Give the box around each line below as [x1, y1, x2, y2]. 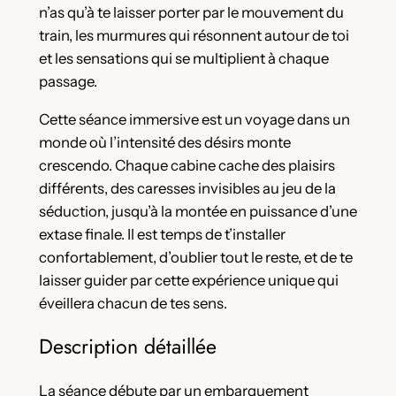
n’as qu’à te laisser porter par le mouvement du [38, 4, 344, 22]
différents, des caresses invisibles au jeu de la [38, 179, 336, 197]
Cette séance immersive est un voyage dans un [38, 110, 350, 128]
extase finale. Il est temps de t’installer [38, 225, 286, 243]
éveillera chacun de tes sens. [38, 293, 227, 312]
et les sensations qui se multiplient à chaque [38, 49, 329, 68]
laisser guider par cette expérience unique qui [38, 270, 339, 289]
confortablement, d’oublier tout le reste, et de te [38, 247, 353, 266]
